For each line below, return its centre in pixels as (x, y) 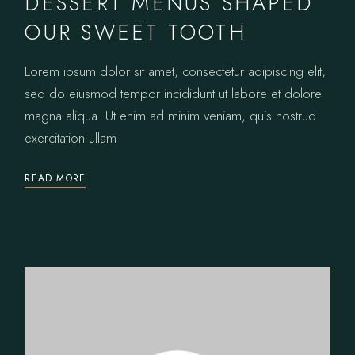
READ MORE (55, 178)
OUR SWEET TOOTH (136, 32)
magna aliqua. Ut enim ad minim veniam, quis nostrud (171, 115)
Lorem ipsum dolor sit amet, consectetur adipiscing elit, (176, 71)
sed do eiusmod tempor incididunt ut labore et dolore (174, 93)
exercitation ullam (71, 137)
